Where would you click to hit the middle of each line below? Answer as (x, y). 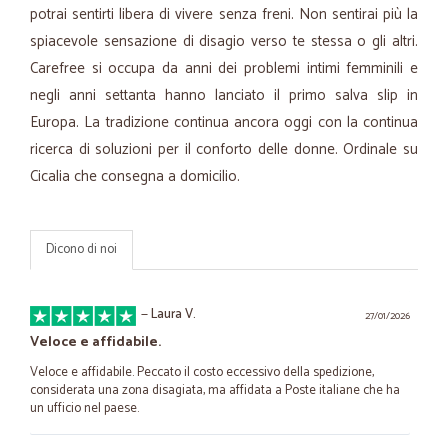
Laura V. (173, 314)
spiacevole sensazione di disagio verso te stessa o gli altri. (224, 41)
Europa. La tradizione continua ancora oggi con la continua (224, 122)
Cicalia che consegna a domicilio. (135, 176)
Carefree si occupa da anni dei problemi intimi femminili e (224, 68)
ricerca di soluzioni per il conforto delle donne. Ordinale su (224, 149)
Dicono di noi (81, 249)
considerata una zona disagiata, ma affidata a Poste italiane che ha (215, 390)
